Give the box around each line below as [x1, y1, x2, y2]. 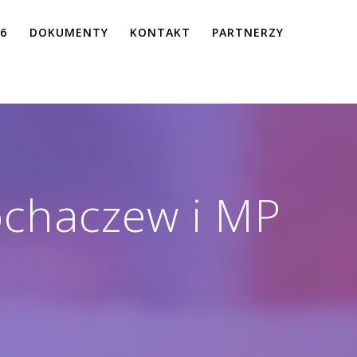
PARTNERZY [211, 24, 284, 40]
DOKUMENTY [29, 24, 108, 40]
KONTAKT [129, 24, 190, 40]
